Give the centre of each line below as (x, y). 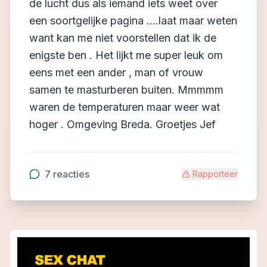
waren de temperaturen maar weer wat (125, 107)
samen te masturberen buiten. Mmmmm (126, 90)
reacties (70, 174)
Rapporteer (215, 174)
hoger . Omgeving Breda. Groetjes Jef (122, 124)
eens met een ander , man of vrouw (116, 72)
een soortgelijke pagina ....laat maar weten (133, 21)
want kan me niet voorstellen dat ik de (123, 38)
